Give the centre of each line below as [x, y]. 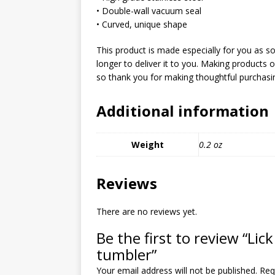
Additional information [183, 110]
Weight [147, 144]
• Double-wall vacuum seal [149, 10]
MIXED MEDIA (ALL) [211, 6]
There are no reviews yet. [147, 211]
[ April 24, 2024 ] [208, 69]
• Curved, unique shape [142, 24]
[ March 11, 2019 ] [210, 27]
